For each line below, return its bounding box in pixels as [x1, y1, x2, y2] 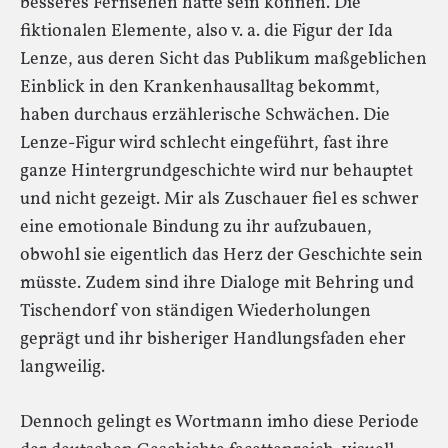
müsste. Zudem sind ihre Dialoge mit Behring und [20, 270, 414, 296]
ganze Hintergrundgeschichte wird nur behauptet [20, 158, 413, 184]
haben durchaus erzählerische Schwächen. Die [20, 102, 390, 128]
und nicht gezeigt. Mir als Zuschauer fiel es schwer [20, 186, 419, 212]
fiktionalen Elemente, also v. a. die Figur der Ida [20, 18, 393, 44]
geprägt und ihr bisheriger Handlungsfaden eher [20, 326, 406, 352]
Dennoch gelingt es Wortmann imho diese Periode [20, 409, 419, 435]
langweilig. [20, 354, 105, 380]
